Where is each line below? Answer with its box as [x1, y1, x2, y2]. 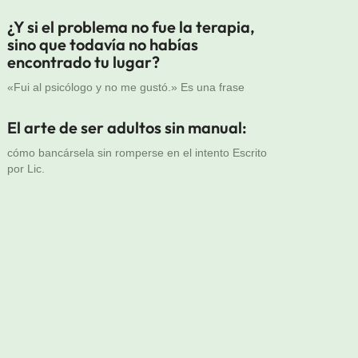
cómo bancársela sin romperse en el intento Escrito [7, 145, 268, 159]
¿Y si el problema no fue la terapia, [7, 16, 256, 37]
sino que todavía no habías [7, 34, 199, 54]
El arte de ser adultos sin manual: [7, 117, 248, 137]
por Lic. [7, 161, 46, 175]
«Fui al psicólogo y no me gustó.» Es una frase [7, 80, 245, 93]
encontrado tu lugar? [7, 51, 161, 72]
